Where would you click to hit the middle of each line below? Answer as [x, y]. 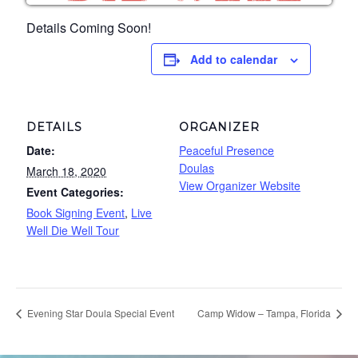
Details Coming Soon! [89, 27]
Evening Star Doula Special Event [99, 313]
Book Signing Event [76, 212]
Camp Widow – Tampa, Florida [265, 313]
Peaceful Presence [227, 150]
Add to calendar [234, 59]
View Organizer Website [240, 185]
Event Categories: [76, 191]
